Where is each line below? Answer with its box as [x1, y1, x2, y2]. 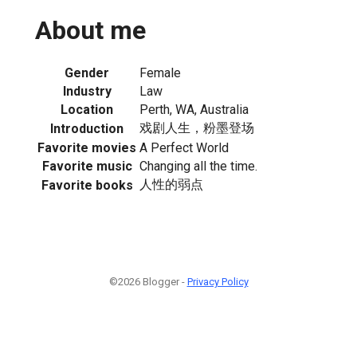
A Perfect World [139, 139, 229, 155]
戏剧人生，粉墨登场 [139, 120, 254, 135]
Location [61, 101, 113, 117]
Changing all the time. [139, 158, 257, 174]
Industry [62, 83, 112, 99]
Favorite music [41, 158, 132, 174]
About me [35, 15, 146, 46]
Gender [65, 65, 109, 80]
